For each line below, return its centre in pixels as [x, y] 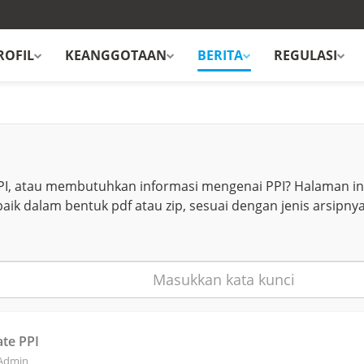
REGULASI [305, 55]
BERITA [220, 55]
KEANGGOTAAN [116, 55]
